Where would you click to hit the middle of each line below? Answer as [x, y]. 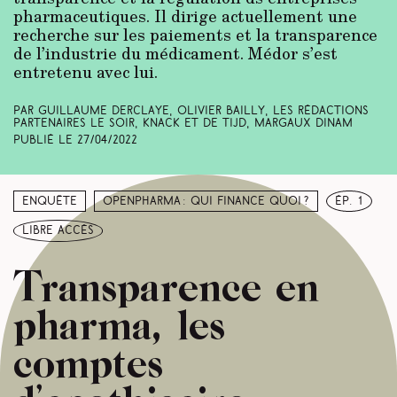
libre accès [58, 230]
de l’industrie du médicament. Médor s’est [175, 54]
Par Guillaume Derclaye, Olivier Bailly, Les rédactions [191, 112]
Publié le [45, 140]
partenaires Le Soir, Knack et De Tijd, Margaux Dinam [183, 124]
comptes [88, 361]
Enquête [50, 201]
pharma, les [119, 323]
